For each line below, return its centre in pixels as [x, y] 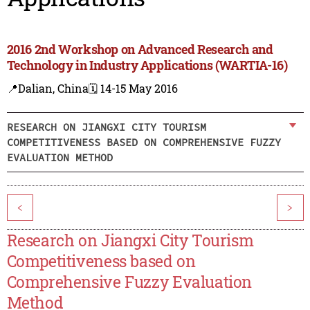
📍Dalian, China [47, 89]
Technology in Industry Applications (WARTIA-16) [147, 65]
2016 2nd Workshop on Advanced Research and [140, 49]
